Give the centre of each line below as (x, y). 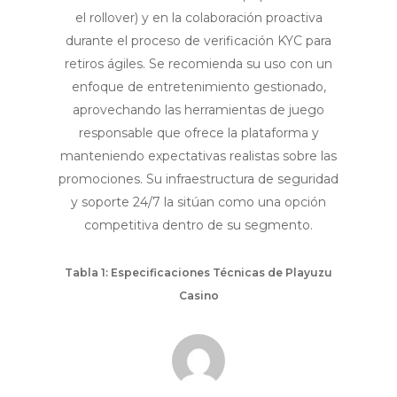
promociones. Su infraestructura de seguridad (198, 179)
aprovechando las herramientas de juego (198, 110)
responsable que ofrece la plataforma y (198, 133)
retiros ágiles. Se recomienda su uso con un (198, 64)
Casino (198, 296)
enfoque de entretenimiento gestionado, (198, 87)
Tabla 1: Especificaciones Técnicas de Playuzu (198, 273)
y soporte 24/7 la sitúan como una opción (198, 202)
